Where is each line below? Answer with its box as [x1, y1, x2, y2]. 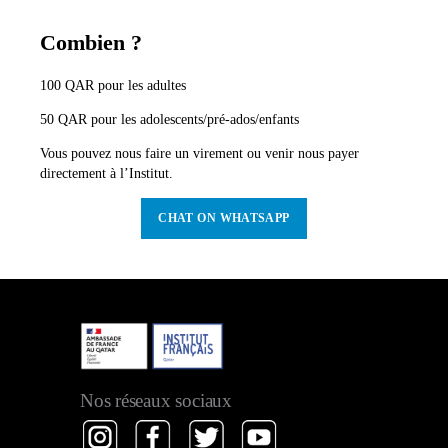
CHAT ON [158, 210, 220, 225]
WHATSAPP [219, 210, 290, 225]
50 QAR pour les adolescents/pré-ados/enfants [40, 110, 299, 127]
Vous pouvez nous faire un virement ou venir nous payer [40, 145, 359, 162]
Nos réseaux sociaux [80, 390, 232, 412]
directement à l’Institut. [40, 165, 173, 182]
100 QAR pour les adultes [40, 76, 186, 93]
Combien [40, 29, 125, 55]
